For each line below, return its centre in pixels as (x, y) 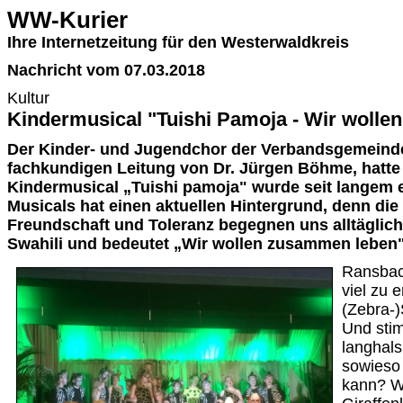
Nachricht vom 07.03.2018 (106, 70)
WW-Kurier (67, 20)
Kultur (28, 98)
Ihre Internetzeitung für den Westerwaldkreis (178, 42)
